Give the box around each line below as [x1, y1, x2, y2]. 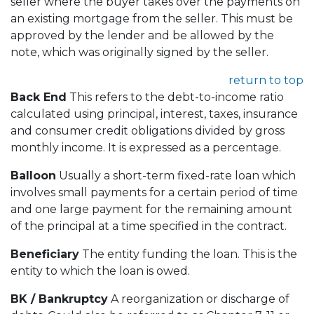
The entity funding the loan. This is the [79, 247, 297, 261]
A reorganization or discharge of [108, 292, 289, 306]
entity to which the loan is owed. [11, 264, 190, 278]
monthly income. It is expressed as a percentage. [11, 140, 281, 154]
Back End [11, 90, 67, 104]
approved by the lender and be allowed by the [11, 28, 274, 42]
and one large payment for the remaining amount [11, 202, 292, 216]
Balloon [11, 168, 56, 182]
